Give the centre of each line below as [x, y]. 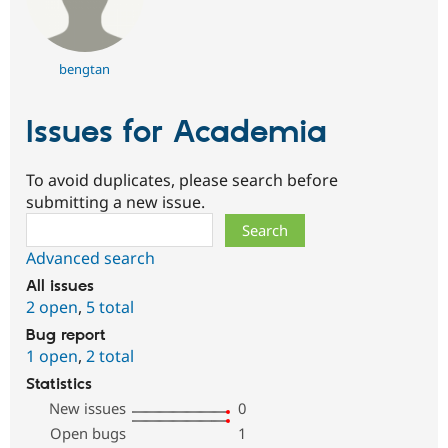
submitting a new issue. [115, 202]
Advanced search [90, 258]
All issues [60, 287]
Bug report [66, 336]
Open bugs [88, 433]
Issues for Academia [176, 133]
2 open [52, 307]
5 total [110, 307]
